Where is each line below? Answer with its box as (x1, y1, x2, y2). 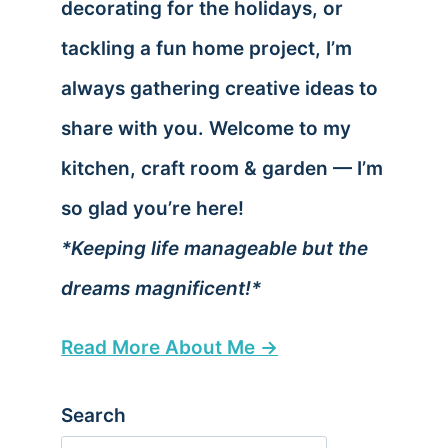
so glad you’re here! (61, 196, 245, 220)
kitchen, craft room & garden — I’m (61, 156, 384, 180)
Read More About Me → (61, 335, 279, 359)
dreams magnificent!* (61, 276, 262, 300)
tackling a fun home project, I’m (61, 36, 353, 60)
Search (61, 404, 127, 428)
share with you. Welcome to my (61, 116, 352, 140)
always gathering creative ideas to (61, 76, 379, 100)
